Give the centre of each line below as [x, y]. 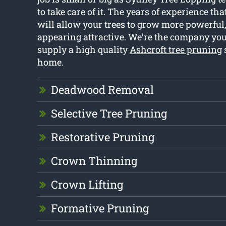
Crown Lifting [87, 185]
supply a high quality [83, 50]
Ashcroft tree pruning [176, 50]
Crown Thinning [94, 161]
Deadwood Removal [102, 90]
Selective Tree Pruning [109, 114]
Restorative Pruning [102, 137]
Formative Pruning [100, 208]
